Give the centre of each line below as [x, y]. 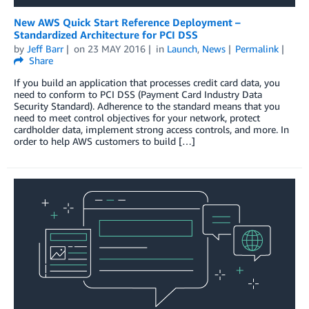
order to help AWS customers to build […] [104, 141]
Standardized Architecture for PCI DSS [106, 34]
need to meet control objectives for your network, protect [137, 117]
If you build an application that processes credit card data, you [147, 82]
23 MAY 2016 [116, 48]
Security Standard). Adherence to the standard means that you [147, 106]
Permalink [257, 48]
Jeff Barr [45, 48]
